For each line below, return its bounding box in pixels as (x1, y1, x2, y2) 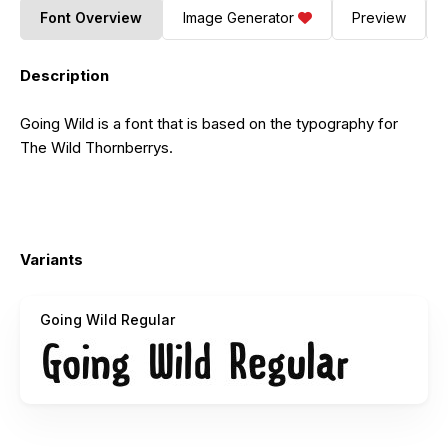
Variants (20, 249, 83, 269)
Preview (351, 9, 406, 27)
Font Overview (40, 9, 143, 27)
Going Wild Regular (40, 310, 175, 328)
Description (20, 65, 109, 85)
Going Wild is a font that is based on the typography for (20, 113, 398, 133)
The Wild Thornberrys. (20, 137, 173, 157)
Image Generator (182, 9, 294, 27)
